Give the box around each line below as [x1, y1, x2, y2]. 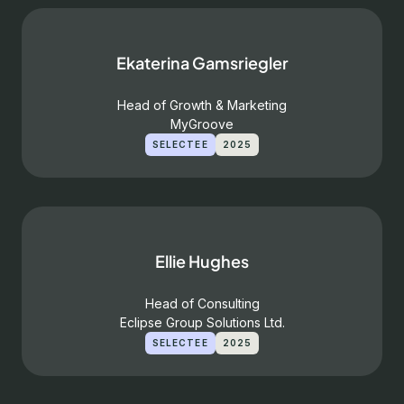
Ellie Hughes [155, 251, 249, 271]
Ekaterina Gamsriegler [115, 52, 289, 73]
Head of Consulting [144, 296, 260, 311]
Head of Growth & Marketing [117, 97, 287, 113]
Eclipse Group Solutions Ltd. [119, 315, 285, 330]
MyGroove [170, 116, 234, 132]
